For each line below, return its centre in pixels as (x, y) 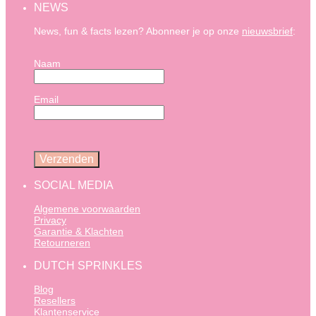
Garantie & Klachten (79, 231)
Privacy (50, 220)
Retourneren (62, 243)
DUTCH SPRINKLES (88, 266)
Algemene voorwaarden (87, 209)
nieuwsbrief (267, 31)
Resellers (55, 300)
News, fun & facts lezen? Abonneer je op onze (138, 31)
